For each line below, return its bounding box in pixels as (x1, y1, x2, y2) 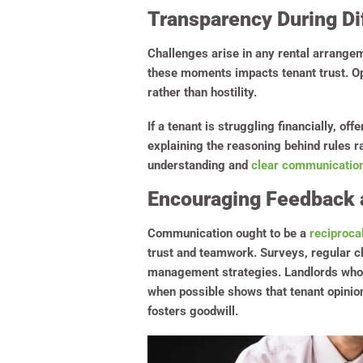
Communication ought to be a (147, 226, 310, 241)
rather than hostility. (147, 85, 257, 100)
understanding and (147, 158, 251, 173)
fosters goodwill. (147, 304, 241, 319)
